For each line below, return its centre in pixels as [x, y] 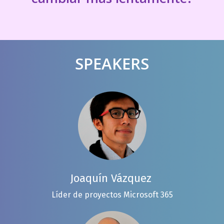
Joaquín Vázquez [112, 178]
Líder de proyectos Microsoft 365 [112, 195]
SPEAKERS [112, 63]
